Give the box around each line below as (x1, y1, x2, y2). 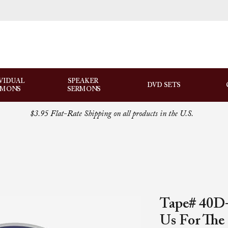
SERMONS (67, 86, 101, 93)
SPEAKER (68, 78, 100, 84)
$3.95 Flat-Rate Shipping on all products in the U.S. (30, 109, 193, 118)
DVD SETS (147, 82, 181, 89)
